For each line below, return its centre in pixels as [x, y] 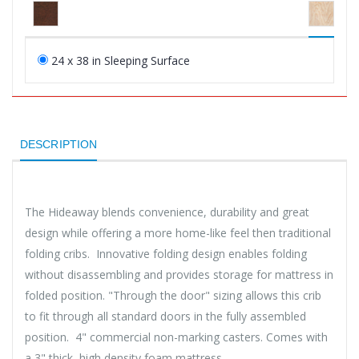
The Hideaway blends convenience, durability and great [167, 212]
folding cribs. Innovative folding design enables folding [166, 253]
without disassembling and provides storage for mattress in [179, 274]
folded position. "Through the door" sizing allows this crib [173, 295]
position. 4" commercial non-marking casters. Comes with [176, 337]
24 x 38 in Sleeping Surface [121, 60]
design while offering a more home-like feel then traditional [178, 232]
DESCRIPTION [59, 144]
